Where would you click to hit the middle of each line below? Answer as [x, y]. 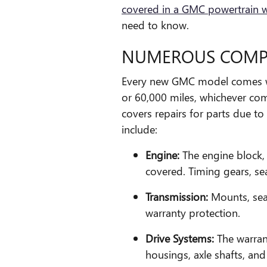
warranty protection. [193, 213]
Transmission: [178, 197]
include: [139, 129]
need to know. [155, 24]
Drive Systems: [181, 238]
